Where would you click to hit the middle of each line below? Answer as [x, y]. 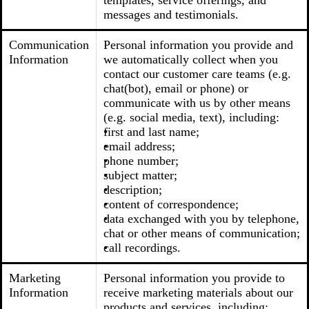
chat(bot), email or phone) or [176, 88]
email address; [139, 146]
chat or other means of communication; [202, 233]
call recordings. [142, 248]
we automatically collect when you [191, 59]
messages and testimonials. [171, 14]
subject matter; [140, 175]
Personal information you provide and [198, 45]
